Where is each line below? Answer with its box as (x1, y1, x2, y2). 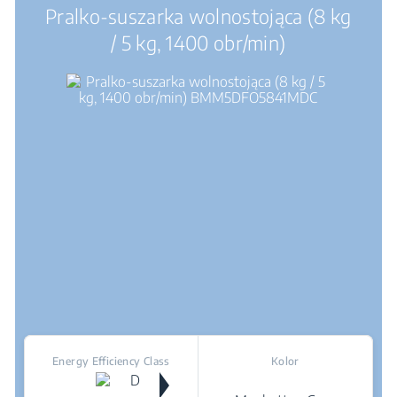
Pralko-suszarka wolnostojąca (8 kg (45, 4, 352, 28)
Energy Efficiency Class (52, 354, 170, 368)
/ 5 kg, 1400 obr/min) (111, 30, 286, 55)
